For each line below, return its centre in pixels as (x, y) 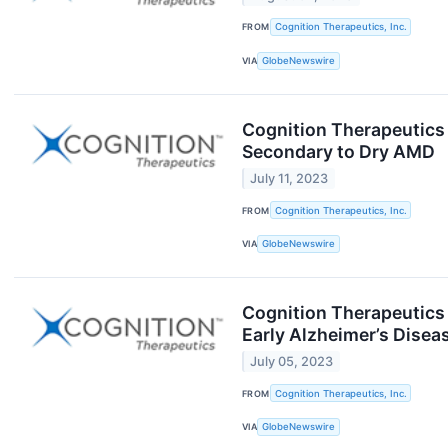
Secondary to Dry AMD (338, 151)
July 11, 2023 (289, 178)
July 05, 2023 (292, 362)
